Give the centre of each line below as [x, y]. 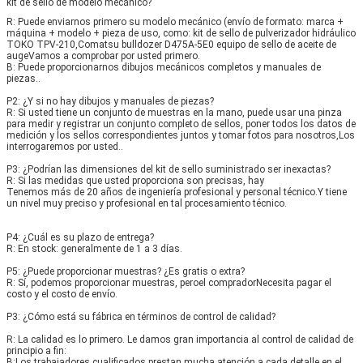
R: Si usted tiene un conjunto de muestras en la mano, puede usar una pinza [174, 112]
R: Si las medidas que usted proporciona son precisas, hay [135, 180]
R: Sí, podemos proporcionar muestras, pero [102, 282]
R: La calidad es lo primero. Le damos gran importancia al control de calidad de [180, 339]
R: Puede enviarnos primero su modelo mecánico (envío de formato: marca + [175, 21]
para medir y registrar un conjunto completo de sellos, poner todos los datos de [181, 124]
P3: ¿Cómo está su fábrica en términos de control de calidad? [141, 316]
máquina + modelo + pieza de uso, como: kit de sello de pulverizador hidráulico [181, 33]
